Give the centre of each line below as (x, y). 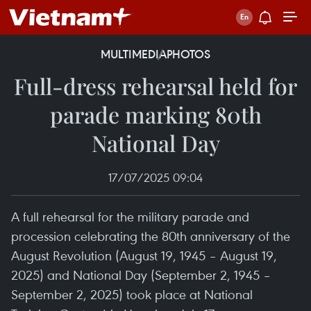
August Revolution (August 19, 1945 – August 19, (144, 255)
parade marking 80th (155, 114)
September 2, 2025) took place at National (132, 294)
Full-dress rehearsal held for (155, 86)
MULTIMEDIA (134, 54)
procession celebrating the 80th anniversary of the (151, 236)
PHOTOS (188, 54)
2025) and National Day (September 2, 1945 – (141, 275)
